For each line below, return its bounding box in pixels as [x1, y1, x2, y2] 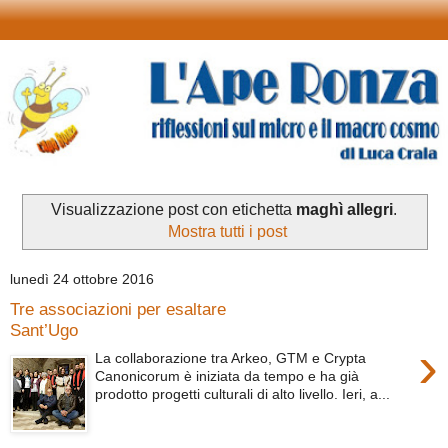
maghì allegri [296, 201, 393, 219]
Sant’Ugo [10, 319, 78, 340]
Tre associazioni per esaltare [10, 298, 226, 319]
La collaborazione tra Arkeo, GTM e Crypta [95, 350, 367, 367]
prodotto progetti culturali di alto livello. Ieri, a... [95, 386, 391, 403]
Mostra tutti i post [167, 223, 287, 241]
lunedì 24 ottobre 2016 [10, 271, 154, 288]
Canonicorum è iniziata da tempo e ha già [95, 368, 360, 385]
